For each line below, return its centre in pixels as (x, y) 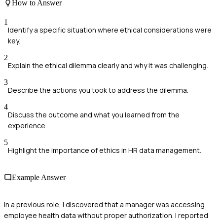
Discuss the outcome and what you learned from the (94, 114)
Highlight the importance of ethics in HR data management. (105, 150)
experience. (27, 125)
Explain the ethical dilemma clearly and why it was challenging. (108, 65)
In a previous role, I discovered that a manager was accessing (104, 205)
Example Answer (39, 178)
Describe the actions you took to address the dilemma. (98, 90)
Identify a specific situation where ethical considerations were (110, 30)
